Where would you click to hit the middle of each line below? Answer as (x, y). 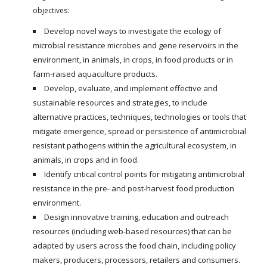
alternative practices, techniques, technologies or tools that (139, 117)
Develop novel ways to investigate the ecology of (133, 31)
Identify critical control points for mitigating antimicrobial (144, 174)
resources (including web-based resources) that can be (132, 231)
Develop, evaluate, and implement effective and (131, 88)
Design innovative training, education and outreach (136, 217)
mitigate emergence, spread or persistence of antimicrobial (139, 131)
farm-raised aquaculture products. (95, 74)
